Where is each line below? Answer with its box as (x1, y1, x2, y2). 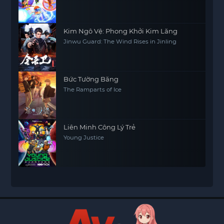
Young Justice (63, 134, 104, 141)
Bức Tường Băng (63, 75, 119, 83)
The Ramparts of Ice (63, 86, 122, 93)
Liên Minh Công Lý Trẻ (63, 123, 136, 131)
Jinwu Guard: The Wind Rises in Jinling (63, 38, 177, 45)
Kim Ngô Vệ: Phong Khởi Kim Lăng (63, 27, 178, 35)
